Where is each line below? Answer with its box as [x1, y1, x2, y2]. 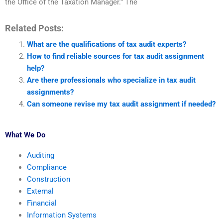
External [26, 187, 54, 196]
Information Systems [26, 211, 97, 220]
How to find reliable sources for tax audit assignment [26, 51, 204, 61]
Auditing [26, 151, 54, 160]
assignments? [26, 87, 74, 97]
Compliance [26, 163, 67, 172]
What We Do [5, 130, 45, 140]
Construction [26, 175, 70, 184]
